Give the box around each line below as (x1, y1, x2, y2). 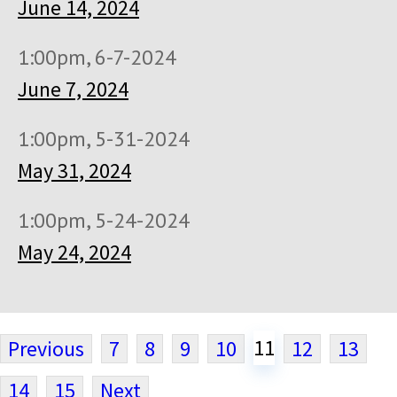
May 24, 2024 (18, 237, 131, 266)
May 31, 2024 (18, 156, 131, 184)
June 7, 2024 (18, 74, 128, 103)
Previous (8, 334, 84, 362)
